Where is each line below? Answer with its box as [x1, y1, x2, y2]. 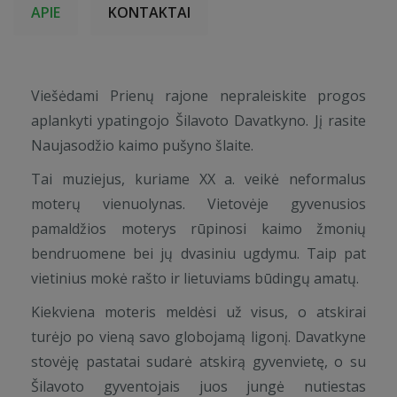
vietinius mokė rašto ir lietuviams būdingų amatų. [31, 269, 359, 288]
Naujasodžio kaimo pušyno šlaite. [31, 136, 253, 155]
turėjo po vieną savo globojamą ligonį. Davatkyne [31, 327, 366, 346]
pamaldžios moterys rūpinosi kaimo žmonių [31, 219, 366, 238]
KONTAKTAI [108, 3, 191, 22]
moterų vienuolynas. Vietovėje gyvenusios [31, 194, 366, 214]
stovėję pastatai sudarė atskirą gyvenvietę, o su [31, 352, 366, 371]
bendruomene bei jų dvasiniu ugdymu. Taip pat [31, 244, 366, 263]
